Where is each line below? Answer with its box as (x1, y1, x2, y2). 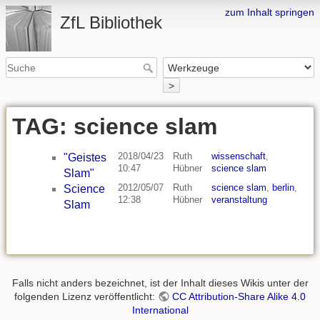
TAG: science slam (12, 113, 217, 139)
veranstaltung (211, 194, 267, 206)
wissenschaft (211, 151, 266, 162)
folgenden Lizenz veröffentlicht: (14, 291, 159, 303)
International (131, 304, 189, 316)
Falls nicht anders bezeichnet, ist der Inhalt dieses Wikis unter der (11, 277, 309, 289)
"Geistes (64, 151, 106, 164)
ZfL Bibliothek (60, 13, 162, 32)
